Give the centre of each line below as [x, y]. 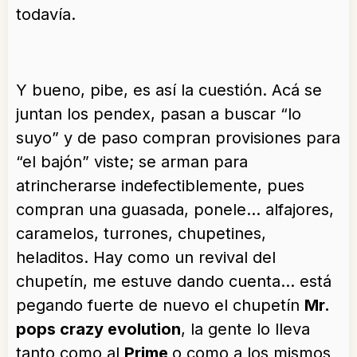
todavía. [46, 15]
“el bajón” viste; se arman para [132, 162]
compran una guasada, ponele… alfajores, [175, 210]
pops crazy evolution [98, 330]
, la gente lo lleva [245, 330]
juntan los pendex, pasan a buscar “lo [159, 114]
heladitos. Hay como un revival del [146, 258]
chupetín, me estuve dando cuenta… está [174, 282]
